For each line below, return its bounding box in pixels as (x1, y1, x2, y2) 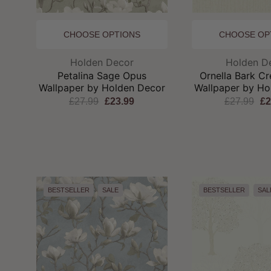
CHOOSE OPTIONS (63, 29, 140, 39)
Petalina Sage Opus (57, 69, 146, 82)
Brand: (101, 55, 131, 68)
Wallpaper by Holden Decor (38, 81, 165, 94)
